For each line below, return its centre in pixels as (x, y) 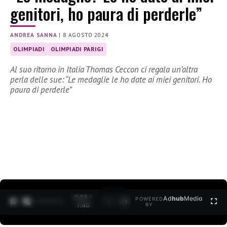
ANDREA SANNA (34, 35)
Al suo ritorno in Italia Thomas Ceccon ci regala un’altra (104, 70)
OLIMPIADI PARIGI (77, 49)
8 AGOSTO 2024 (86, 35)
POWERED (149, 199)
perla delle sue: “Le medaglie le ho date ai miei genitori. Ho (111, 80)
